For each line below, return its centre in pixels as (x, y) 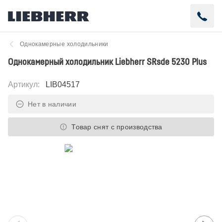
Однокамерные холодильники (64, 44)
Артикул (23, 84)
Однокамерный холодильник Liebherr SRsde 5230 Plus (107, 61)
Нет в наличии (52, 104)
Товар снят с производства (117, 127)
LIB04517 (63, 84)
